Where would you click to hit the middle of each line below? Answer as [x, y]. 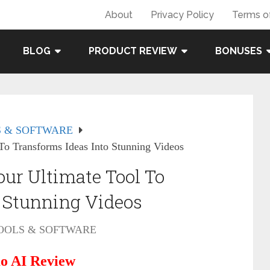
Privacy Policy [182, 15]
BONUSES [239, 51]
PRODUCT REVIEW [133, 51]
